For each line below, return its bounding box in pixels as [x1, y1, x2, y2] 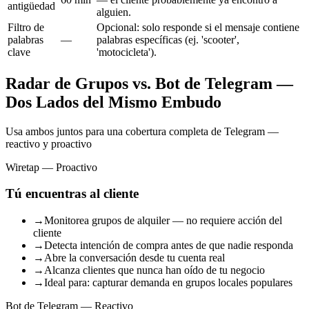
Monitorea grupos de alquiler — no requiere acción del [44, 214, 282, 226]
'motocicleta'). [97, 46, 157, 58]
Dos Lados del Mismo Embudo [6, 92, 221, 111]
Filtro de [8, 21, 44, 33]
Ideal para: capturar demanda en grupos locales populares [44, 276, 292, 288]
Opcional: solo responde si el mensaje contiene [97, 21, 299, 33]
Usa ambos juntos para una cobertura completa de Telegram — [6, 125, 279, 137]
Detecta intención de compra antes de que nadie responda [44, 239, 293, 251]
